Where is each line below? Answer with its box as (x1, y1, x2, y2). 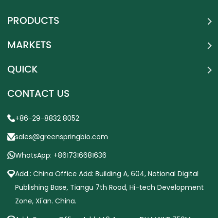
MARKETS (7, 37, 52, 54)
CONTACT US (7, 86, 70, 103)
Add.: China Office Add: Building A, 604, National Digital (15, 169, 199, 179)
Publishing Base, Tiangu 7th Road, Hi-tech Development (15, 182, 204, 193)
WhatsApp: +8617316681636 (15, 150, 107, 161)
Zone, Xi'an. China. (15, 196, 76, 206)
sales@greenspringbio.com (15, 132, 108, 142)
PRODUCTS (7, 13, 59, 30)
